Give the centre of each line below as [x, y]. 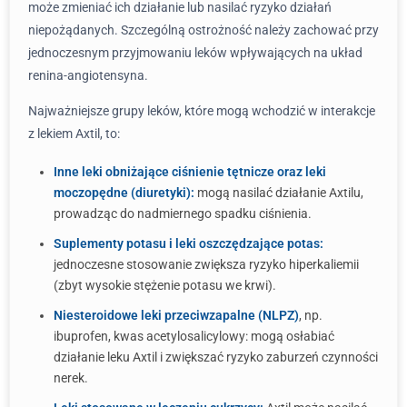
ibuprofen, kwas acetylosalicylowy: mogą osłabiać [194, 336]
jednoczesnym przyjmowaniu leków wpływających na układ [195, 53]
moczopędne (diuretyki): [124, 193]
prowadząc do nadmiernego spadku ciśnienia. [183, 213]
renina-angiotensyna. [88, 75]
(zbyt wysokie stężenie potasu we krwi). [165, 285]
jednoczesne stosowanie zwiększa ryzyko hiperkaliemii [206, 264]
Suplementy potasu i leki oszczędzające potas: [189, 243]
